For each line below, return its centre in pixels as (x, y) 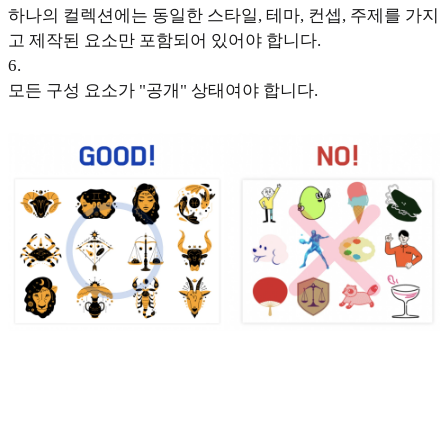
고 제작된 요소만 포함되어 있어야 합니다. (164, 41)
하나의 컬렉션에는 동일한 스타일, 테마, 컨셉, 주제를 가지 (223, 16)
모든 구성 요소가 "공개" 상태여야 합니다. (163, 91)
